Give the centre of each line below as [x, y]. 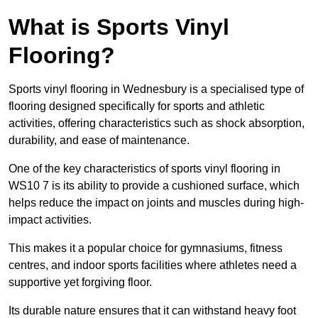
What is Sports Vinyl [119, 27]
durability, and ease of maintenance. [99, 140]
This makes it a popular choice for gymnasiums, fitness [146, 248]
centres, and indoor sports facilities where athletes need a [153, 265]
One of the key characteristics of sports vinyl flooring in [144, 168]
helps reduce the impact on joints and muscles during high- [156, 202]
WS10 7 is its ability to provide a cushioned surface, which [154, 185]
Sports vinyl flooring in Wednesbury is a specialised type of [156, 89]
